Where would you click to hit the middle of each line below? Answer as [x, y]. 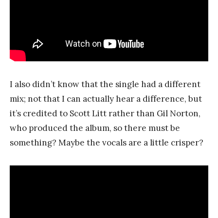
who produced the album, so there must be [95, 128]
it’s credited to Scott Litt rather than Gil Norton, [105, 113]
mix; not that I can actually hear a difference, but [106, 99]
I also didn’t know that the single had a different [105, 84]
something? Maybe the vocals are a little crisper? [107, 142]
